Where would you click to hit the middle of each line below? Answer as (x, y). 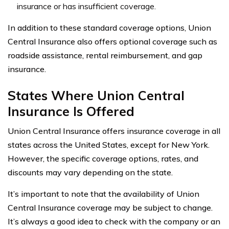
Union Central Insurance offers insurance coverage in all (114, 131)
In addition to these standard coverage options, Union (109, 27)
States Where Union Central (96, 95)
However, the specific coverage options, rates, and (103, 158)
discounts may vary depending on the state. (90, 172)
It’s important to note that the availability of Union (104, 193)
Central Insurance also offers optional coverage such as (112, 41)
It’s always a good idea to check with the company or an (114, 221)
